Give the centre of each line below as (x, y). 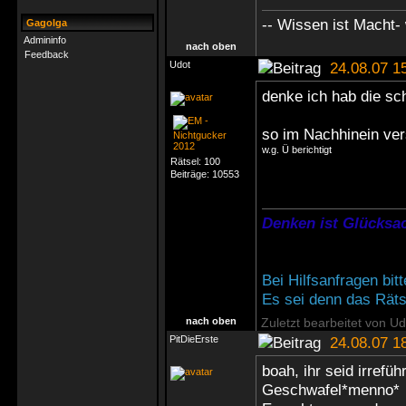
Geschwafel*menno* (331, 390)
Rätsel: (187, 161)
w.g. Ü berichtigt (297, 150)
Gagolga (45, 23)
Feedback (47, 54)
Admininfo (45, 40)
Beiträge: (191, 174)
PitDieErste (194, 339)
